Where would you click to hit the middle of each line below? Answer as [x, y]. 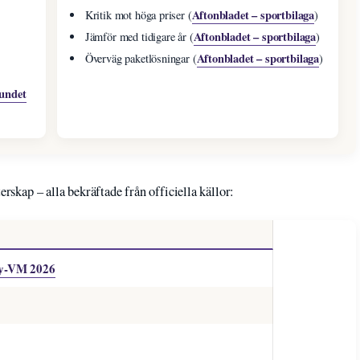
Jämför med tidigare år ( [139, 37]
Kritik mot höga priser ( [138, 15]
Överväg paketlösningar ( [141, 59]
